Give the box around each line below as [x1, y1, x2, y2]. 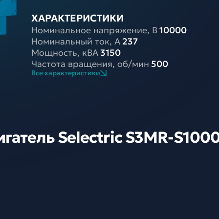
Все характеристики [31, 68, 101, 77]
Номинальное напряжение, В [31, 24, 158, 36]
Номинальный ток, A [31, 36, 121, 47]
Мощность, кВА [31, 47, 99, 58]
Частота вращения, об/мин [31, 58, 150, 69]
